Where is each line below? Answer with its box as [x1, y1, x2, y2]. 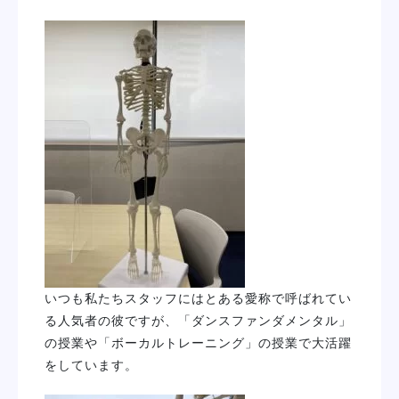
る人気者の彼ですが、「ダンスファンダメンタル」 [45, 313, 352, 328]
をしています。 [45, 358, 138, 372]
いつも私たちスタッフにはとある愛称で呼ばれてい [45, 291, 352, 305]
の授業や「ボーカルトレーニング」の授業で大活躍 [45, 336, 352, 350]
